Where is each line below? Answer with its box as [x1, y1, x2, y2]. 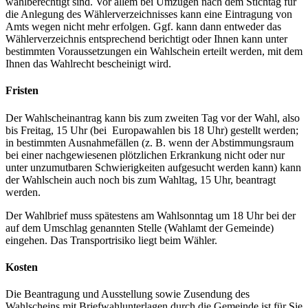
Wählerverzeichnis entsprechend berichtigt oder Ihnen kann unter [5, 33, 287, 45]
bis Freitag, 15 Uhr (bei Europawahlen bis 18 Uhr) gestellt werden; [5, 124, 298, 136]
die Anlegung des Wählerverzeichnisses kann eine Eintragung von [5, 8, 292, 21]
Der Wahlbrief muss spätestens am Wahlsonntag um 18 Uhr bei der [5, 209, 296, 221]
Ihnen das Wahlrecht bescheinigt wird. [5, 58, 171, 70]
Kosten [5, 261, 38, 273]
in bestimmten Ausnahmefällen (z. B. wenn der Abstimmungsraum [5, 136, 294, 148]
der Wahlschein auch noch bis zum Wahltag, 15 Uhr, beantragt [5, 173, 276, 186]
